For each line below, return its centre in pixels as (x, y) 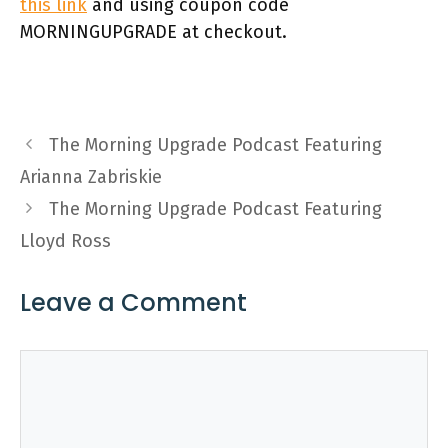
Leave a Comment (133, 302)
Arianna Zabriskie (91, 176)
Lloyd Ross (65, 240)
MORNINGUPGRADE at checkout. (153, 31)
